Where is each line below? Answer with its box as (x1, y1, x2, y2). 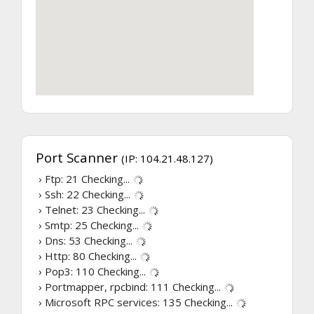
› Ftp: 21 (36, 172, 81, 186)
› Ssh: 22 (36, 187, 82, 202)
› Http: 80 (36, 249, 88, 264)
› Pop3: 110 (36, 264, 97, 279)
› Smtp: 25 (36, 218, 90, 233)
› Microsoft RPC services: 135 (36, 295, 184, 310)
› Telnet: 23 (36, 203, 97, 217)
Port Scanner (36, 149, 121, 167)
